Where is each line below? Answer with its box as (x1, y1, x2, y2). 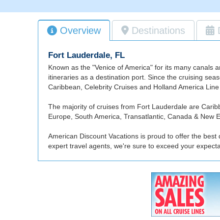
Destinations (132, 25, 185, 36)
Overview (60, 25, 101, 36)
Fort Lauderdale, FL (48, 51, 125, 60)
